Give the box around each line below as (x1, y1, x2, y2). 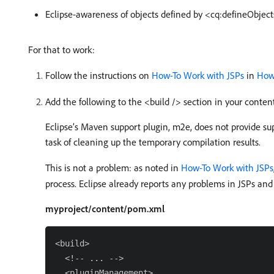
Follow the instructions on (45, 69, 152, 81)
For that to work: (28, 43, 95, 56)
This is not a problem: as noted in (45, 161, 181, 174)
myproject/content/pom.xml (45, 202, 165, 215)
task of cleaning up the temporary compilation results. (45, 136, 261, 148)
